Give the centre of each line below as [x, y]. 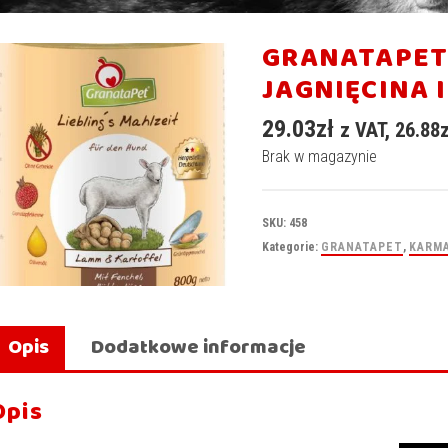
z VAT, [368, 130]
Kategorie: [292, 247]
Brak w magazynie [320, 156]
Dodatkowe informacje [198, 348]
